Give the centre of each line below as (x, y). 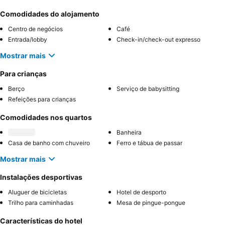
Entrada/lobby (28, 40)
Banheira (129, 133)
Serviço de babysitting (148, 89)
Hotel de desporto (141, 192)
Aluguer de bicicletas (37, 192)
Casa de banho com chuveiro (49, 143)
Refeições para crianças (42, 99)
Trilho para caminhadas (41, 203)
